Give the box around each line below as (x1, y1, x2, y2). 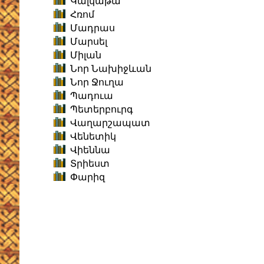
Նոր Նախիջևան (70, 64, 151, 74)
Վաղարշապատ (70, 118, 150, 128)
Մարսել (70, 37, 107, 47)
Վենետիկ (70, 131, 116, 142)
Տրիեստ (70, 159, 110, 169)
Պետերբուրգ (70, 104, 133, 115)
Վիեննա (70, 145, 110, 156)
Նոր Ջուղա (70, 77, 124, 88)
